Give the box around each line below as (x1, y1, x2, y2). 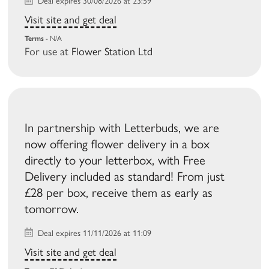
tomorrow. (25, 201, 79, 217)
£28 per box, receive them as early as (25, 185, 213, 201)
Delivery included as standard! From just (25, 169, 225, 184)
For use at (25, 45, 72, 59)
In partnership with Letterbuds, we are (25, 120, 220, 136)
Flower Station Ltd (71, 45, 153, 59)
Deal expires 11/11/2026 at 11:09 (35, 228, 152, 239)
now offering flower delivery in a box (25, 136, 210, 152)
